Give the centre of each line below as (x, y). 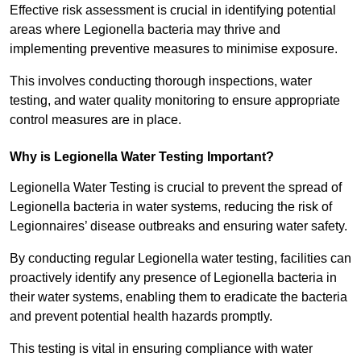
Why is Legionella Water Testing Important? (142, 157)
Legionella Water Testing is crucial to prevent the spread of (176, 188)
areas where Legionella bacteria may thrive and (145, 30)
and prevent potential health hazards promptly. (141, 317)
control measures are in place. (95, 120)
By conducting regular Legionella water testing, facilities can (180, 259)
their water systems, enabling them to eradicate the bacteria (178, 297)
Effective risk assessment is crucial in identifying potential (173, 10)
